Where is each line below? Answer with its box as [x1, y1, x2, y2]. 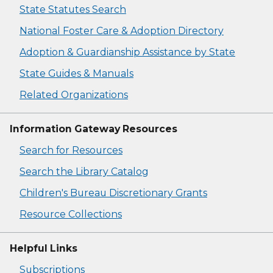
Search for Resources [19, 144, 122, 156]
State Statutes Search [19, 3, 126, 15]
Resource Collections [19, 208, 122, 220]
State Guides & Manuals [19, 67, 133, 79]
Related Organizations [19, 88, 128, 101]
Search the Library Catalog [19, 165, 149, 177]
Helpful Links [10, 242, 77, 254]
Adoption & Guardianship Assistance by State [19, 46, 235, 58]
